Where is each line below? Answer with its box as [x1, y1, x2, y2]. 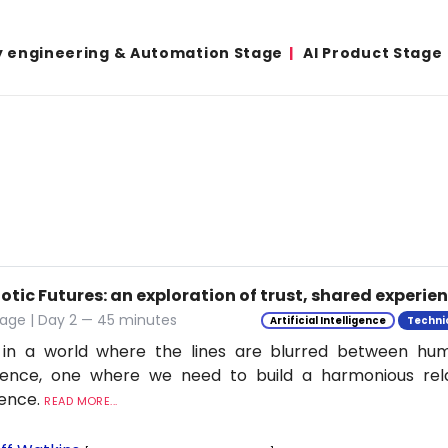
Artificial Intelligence [269, 314, 386, 327]
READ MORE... [44, 393, 118, 409]
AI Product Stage [303, 43, 443, 63]
